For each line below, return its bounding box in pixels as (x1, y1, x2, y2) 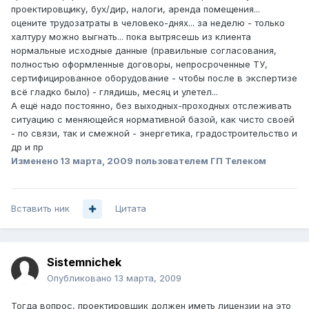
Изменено (11, 155, 60, 167)
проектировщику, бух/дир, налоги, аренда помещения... (11, 3, 260, 15)
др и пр (11, 141, 43, 153)
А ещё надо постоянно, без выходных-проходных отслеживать (11, 100, 292, 112)
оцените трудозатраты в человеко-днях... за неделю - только (11, 17, 285, 29)
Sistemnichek (47, 255, 121, 270)
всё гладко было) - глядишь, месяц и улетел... (11, 86, 218, 98)
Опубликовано (47, 272, 114, 284)
